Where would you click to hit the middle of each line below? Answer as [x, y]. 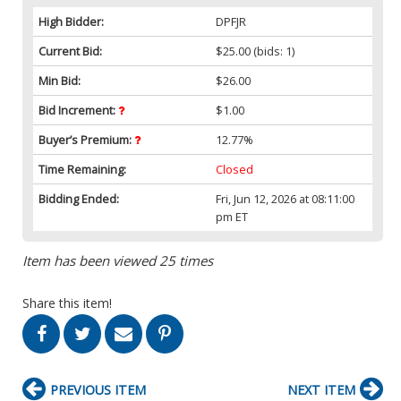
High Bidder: [71, 21]
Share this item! [67, 303]
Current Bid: [70, 51]
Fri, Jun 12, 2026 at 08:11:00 [286, 198]
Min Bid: [60, 80]
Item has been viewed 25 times [118, 260]
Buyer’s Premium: [86, 139]
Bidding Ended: [79, 198]
